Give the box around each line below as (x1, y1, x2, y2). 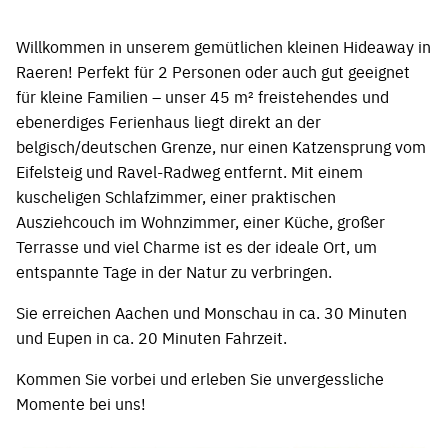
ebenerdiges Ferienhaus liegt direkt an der (16, 109, 321, 132)
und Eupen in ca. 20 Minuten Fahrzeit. (16, 325, 287, 348)
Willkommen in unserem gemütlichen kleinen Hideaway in (16, 34, 431, 57)
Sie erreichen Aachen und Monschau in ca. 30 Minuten (16, 300, 407, 323)
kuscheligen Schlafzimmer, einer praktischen (16, 184, 336, 207)
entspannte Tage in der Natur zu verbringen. (16, 259, 332, 282)
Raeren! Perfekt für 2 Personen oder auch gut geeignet (16, 59, 410, 82)
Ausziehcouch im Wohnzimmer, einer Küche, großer (16, 209, 385, 232)
